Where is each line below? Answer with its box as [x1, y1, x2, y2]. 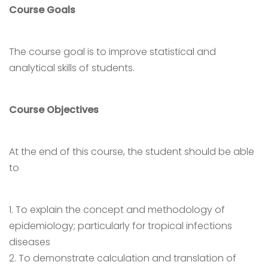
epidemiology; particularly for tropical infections [9, 219, 232, 233]
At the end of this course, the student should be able [9, 145, 254, 159]
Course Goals [9, 3, 75, 17]
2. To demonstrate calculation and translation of [9, 251, 236, 265]
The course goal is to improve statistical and [9, 45, 216, 59]
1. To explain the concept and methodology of [9, 203, 225, 217]
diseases [9, 235, 50, 249]
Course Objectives [9, 103, 99, 117]
